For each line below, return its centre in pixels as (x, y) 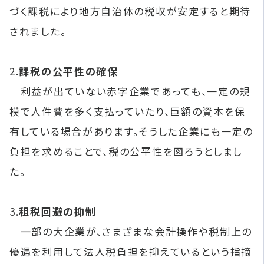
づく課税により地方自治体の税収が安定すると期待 (131, 11)
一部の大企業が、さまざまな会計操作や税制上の (131, 231)
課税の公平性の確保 (69, 71)
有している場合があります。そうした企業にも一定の (131, 131)
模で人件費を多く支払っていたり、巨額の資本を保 (128, 111)
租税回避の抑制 (58, 211)
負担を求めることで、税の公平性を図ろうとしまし (126, 151)
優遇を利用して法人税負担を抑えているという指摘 (131, 251)
